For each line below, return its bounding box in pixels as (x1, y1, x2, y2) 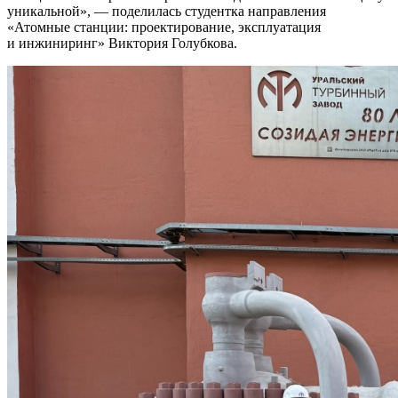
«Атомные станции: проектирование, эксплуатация (7, 19, 321, 35)
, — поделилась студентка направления (87, 3, 326, 19)
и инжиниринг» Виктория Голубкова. (7, 35, 237, 51)
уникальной (7, 3, 80, 19)
